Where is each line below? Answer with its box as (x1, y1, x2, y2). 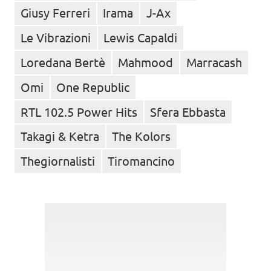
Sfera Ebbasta (150, 103, 226, 119)
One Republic (56, 79, 130, 94)
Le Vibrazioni (20, 30, 91, 45)
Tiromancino (108, 153, 175, 169)
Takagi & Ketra (20, 128, 99, 144)
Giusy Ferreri (20, 5, 90, 21)
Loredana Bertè (20, 54, 105, 70)
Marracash (186, 54, 242, 70)
